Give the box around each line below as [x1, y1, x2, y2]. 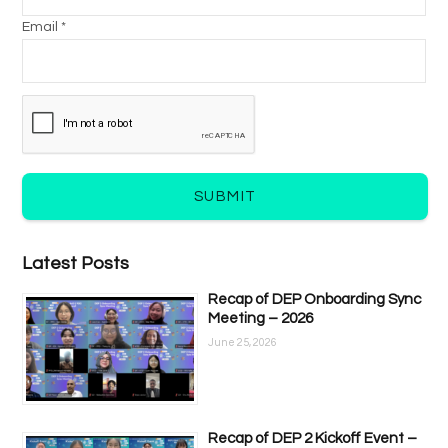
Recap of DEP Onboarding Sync [208, 292, 421, 307]
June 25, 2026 [208, 337, 277, 348]
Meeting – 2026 [208, 311, 313, 326]
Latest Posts [22, 254, 129, 273]
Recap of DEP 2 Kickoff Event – [208, 431, 417, 446]
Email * [22, 20, 66, 34]
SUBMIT [193, 189, 257, 204]
